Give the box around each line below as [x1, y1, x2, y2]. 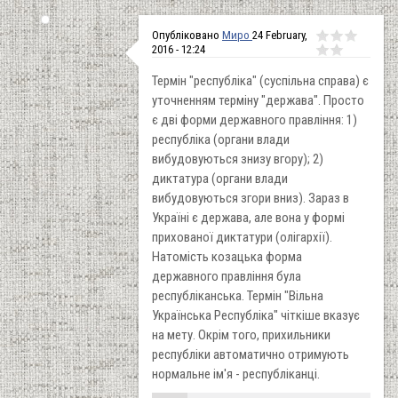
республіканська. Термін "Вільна [152, 287, 323, 304]
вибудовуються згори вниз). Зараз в [152, 189, 349, 206]
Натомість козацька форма [152, 248, 302, 265]
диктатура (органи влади [152, 170, 288, 187]
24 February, [252, 28, 307, 42]
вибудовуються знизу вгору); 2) [152, 150, 323, 167]
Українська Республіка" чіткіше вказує [152, 306, 360, 323]
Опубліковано [152, 28, 222, 42]
